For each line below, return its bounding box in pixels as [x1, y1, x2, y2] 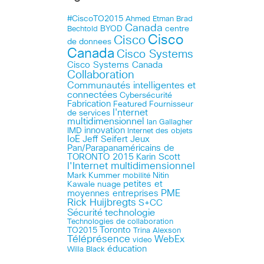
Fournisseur [149, 100, 193, 108]
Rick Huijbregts [67, 197, 136, 208]
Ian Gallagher [147, 117, 193, 126]
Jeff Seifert [82, 134, 128, 144]
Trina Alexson [133, 226, 181, 235]
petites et [123, 179, 163, 189]
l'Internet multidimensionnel [67, 161, 195, 171]
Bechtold [67, 25, 98, 33]
